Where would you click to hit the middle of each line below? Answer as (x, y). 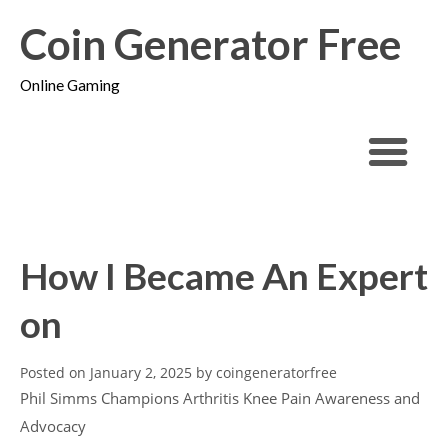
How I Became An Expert (224, 275)
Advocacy (53, 426)
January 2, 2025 (141, 372)
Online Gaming (70, 85)
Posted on (55, 372)
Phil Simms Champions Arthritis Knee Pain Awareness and (220, 398)
